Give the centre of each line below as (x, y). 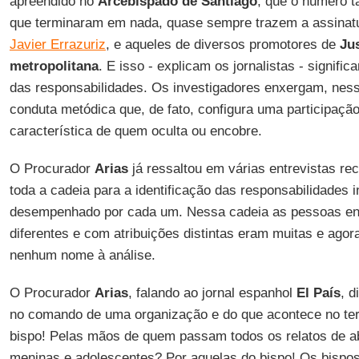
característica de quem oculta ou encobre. (135, 131)
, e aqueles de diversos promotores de (220, 44)
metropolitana (54, 66)
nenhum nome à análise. (82, 255)
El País (318, 293)
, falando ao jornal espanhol (212, 293)
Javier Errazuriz (57, 44)
